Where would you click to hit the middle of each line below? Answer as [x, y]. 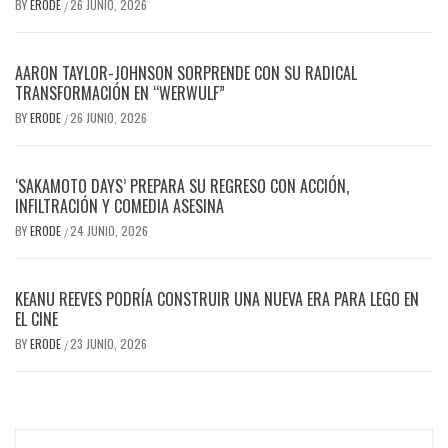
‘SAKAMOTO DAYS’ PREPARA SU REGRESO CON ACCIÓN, [182, 185]
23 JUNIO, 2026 [108, 343]
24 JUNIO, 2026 [109, 230]
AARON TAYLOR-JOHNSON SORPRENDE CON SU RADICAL [186, 72]
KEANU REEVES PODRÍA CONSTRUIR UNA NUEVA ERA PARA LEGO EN [217, 298]
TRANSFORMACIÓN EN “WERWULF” [120, 92]
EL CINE [36, 318]
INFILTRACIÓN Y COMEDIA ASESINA [119, 205]
